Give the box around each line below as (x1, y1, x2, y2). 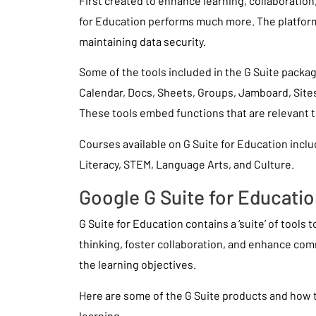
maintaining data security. (79, 34, 206, 48)
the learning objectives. (79, 257, 196, 272)
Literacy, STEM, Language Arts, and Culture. (79, 157, 294, 171)
